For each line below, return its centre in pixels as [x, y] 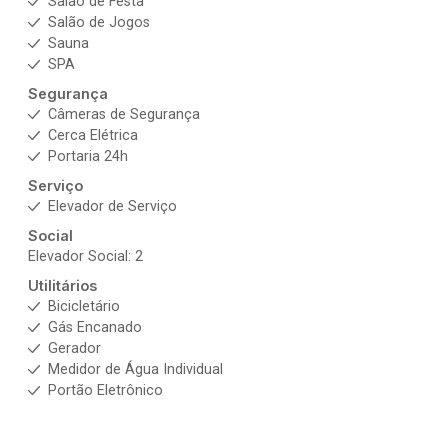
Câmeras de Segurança [124, 114]
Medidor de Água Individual [135, 369]
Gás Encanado [95, 327]
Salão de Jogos [99, 22]
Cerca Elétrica [93, 135]
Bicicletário [84, 306]
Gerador [74, 348]
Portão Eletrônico [105, 390]
